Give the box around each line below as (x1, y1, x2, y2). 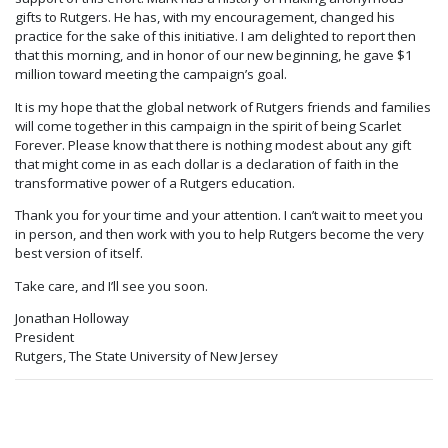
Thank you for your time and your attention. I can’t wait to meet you (15, 206, 423, 225)
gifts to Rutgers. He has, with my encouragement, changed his (15, 8, 395, 27)
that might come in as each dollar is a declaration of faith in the (15, 154, 399, 173)
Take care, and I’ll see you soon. (15, 276, 208, 295)
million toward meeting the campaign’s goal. (15, 65, 287, 84)
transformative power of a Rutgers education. (15, 173, 295, 192)
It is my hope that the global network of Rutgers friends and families (15, 97, 431, 116)
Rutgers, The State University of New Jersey (15, 346, 278, 365)
